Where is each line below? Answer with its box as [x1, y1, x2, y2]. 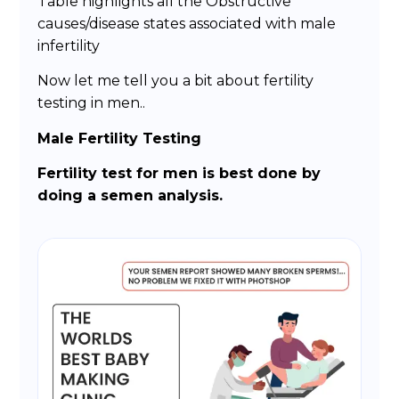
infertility [37, 37, 101, 55]
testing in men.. [37, 94, 146, 112]
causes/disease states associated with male [37, 15, 337, 33]
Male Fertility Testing [37, 129, 202, 147]
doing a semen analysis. [37, 187, 224, 205]
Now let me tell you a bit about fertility [37, 72, 314, 90]
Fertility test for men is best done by [37, 165, 322, 183]
